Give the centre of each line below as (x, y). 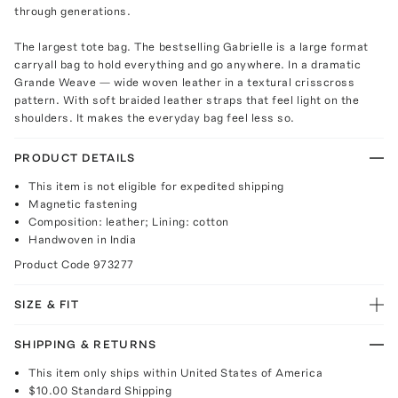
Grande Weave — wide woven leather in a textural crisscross (185, 82)
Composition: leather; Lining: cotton (129, 221)
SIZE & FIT (47, 304)
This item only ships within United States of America (176, 372)
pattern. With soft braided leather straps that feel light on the (187, 99)
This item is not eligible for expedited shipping (156, 186)
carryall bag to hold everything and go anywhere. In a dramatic (188, 64)
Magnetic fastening (83, 203)
